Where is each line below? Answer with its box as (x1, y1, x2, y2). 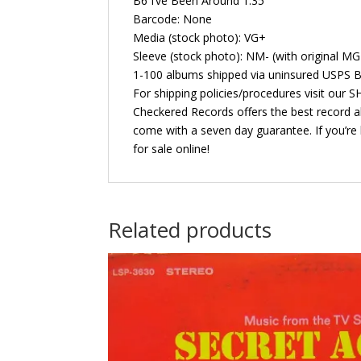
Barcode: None (133, 10, 213, 27)
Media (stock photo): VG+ (133, 29, 267, 45)
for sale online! (133, 140, 210, 156)
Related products (108, 214, 272, 244)
